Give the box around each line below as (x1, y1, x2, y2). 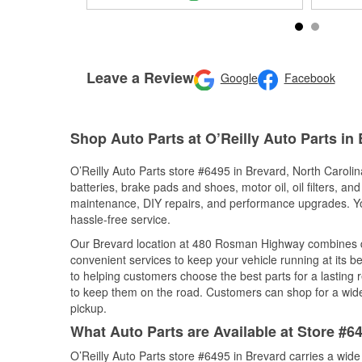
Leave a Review (86, 66, 194, 88)
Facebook (284, 69, 335, 86)
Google (220, 69, 258, 86)
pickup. (70, 300, 107, 316)
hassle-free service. (70, 211, 170, 227)
